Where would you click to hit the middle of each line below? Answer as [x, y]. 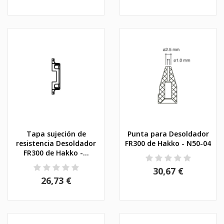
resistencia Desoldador [56, 143]
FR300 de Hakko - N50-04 [168, 143]
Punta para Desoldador [168, 133]
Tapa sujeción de [56, 133]
